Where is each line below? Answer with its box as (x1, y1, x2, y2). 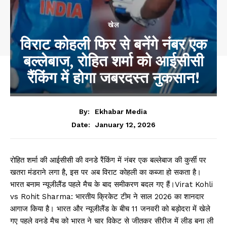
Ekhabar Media (94, 107, 147, 116)
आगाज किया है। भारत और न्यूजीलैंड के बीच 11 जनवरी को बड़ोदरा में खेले (10, 204, 210, 213)
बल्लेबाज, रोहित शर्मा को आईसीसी (23, 51, 204, 71)
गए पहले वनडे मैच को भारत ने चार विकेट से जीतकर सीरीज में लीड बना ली (10, 216, 213, 225)
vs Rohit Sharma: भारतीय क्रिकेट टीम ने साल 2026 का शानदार (10, 192, 204, 201)
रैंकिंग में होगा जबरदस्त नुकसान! (27, 67, 200, 88)
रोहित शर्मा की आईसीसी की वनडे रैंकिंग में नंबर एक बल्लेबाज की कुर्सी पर (10, 155, 206, 165)
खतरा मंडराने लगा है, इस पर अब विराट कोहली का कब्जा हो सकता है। (10, 167, 201, 177)
